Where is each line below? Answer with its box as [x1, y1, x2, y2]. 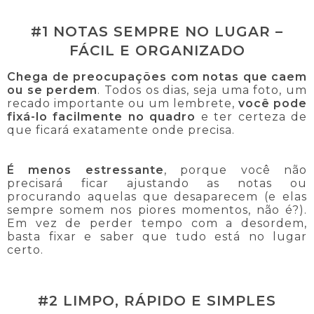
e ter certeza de [196, 109, 308, 123]
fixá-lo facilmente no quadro [7, 109, 196, 123]
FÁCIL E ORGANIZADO [69, 42, 245, 60]
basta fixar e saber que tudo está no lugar [7, 229, 307, 243]
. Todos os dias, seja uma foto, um [97, 83, 308, 97]
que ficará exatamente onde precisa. [7, 123, 235, 137]
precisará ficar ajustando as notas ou [7, 176, 307, 190]
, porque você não [163, 163, 308, 177]
